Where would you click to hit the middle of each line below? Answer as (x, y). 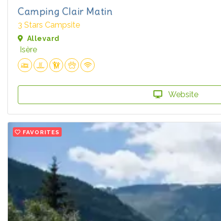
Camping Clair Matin (65, 11)
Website (183, 95)
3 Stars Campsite (49, 25)
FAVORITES (41, 132)
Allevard (43, 38)
